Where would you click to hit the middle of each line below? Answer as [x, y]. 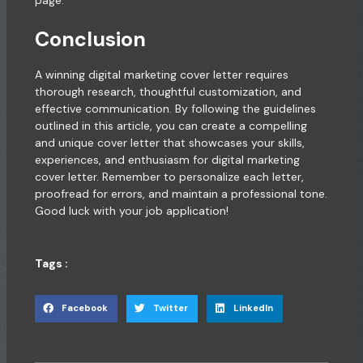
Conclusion [90, 40]
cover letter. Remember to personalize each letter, [169, 177]
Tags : [51, 263]
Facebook [85, 308]
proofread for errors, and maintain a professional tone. [181, 194]
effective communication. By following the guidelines [175, 109]
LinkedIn [254, 308]
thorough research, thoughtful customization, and [168, 92]
